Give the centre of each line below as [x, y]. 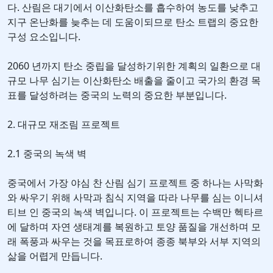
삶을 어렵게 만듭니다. [55, 256]
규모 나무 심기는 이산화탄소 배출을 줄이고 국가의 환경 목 [134, 81]
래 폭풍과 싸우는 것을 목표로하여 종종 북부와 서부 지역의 [134, 242]
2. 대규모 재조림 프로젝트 [64, 125]
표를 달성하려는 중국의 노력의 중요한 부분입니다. [117, 95]
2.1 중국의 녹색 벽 [47, 154]
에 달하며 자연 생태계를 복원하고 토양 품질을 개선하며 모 [134, 227]
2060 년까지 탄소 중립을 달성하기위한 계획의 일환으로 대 [134, 66]
